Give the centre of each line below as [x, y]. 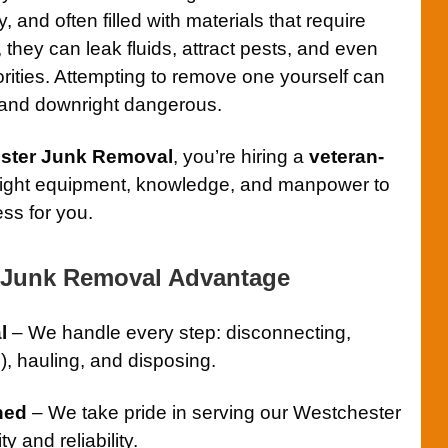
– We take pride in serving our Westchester [214, 413]
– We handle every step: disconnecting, [179, 333]
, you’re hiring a [241, 157]
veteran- [346, 157]
